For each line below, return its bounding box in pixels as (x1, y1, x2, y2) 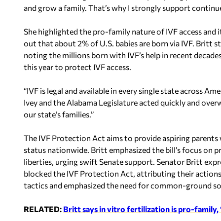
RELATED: (24, 204, 63, 214)
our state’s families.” (24, 110, 94, 119)
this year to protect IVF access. (24, 62, 131, 72)
